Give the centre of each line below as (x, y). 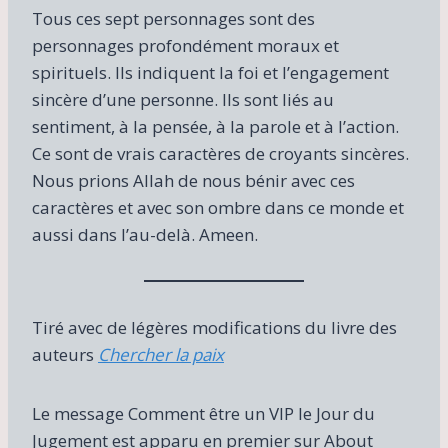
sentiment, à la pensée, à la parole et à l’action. (215, 126)
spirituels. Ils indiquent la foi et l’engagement (210, 72)
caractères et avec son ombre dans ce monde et (218, 207)
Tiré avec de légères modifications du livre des (214, 327)
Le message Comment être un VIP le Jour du (203, 413)
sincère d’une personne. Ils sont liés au (183, 99)
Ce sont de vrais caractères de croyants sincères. (220, 153)
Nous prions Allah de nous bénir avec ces (193, 180)
